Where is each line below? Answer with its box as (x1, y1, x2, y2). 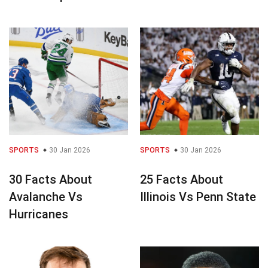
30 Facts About (9, 172, 92, 187)
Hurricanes (9, 206, 68, 221)
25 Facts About (140, 172, 223, 187)
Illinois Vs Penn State (140, 189, 256, 204)
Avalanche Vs (9, 189, 83, 204)
